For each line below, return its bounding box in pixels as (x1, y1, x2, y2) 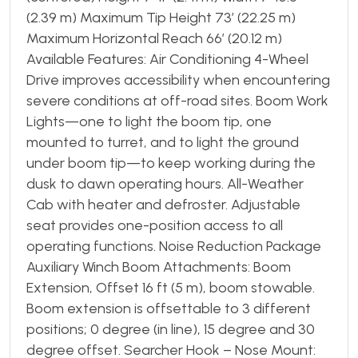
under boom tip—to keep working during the (26, 153, 316, 172)
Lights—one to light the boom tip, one (26, 112, 272, 130)
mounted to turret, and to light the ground (26, 133, 299, 151)
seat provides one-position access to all (26, 216, 283, 234)
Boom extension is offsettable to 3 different (26, 299, 311, 317)
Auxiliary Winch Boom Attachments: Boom (26, 257, 291, 276)
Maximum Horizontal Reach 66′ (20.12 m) (26, 29, 282, 47)
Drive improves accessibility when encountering (26, 70, 330, 89)
